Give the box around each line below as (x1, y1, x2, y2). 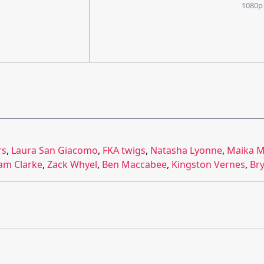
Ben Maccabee (102, 157, 167, 171)
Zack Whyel (47, 157, 97, 171)
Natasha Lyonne (150, 143, 222, 157)
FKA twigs (103, 143, 146, 157)
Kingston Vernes (171, 157, 245, 171)
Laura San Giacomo (11, 143, 98, 157)
